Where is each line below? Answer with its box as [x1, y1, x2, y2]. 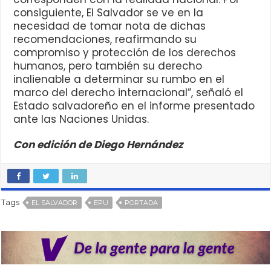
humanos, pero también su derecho [13, 59, 203, 74]
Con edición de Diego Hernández [13, 137, 183, 152]
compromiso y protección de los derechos [13, 45, 237, 60]
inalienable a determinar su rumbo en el [13, 72, 225, 87]
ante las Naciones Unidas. [13, 112, 149, 127]
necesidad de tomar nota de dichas [13, 19, 206, 34]
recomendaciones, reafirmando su [13, 32, 197, 47]
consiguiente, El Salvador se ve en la [13, 5, 204, 21]
